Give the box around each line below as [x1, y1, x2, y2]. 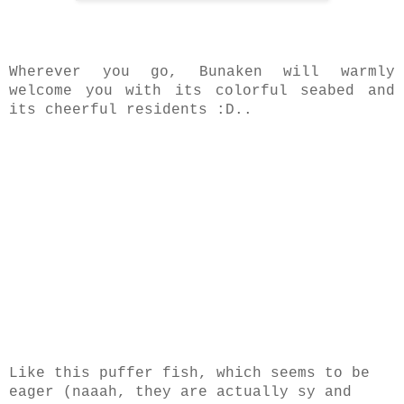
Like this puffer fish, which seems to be [9, 365, 370, 382]
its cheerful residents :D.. [9, 102, 252, 119]
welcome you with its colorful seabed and [9, 83, 395, 100]
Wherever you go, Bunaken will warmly [9, 64, 395, 81]
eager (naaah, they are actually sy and [9, 384, 352, 401]
